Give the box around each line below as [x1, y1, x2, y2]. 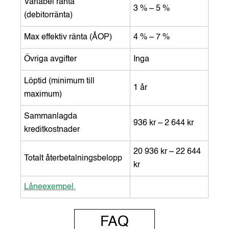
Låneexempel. [24, 182, 76, 191]
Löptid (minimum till [24, 77, 95, 85]
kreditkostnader [24, 125, 80, 134]
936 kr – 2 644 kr [133, 119, 196, 127]
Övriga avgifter [24, 55, 77, 63]
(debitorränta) [24, 11, 75, 19]
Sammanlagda [24, 112, 77, 121]
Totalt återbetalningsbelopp [24, 154, 122, 163]
